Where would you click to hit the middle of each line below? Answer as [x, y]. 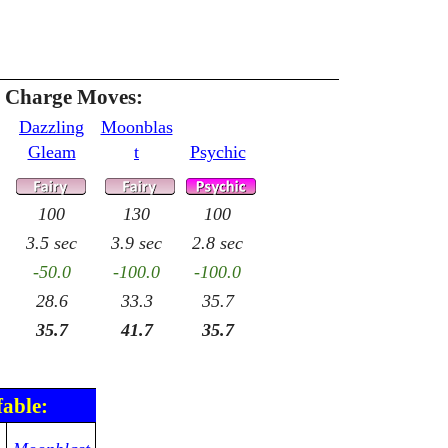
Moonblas [136, 127]
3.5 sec [51, 243]
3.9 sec [136, 243]
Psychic [217, 152]
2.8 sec [217, 243]
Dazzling [51, 127]
